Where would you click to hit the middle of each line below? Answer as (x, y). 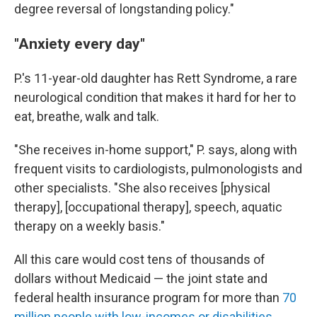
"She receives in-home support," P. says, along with (156, 150)
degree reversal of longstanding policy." (124, 9)
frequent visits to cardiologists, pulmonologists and (158, 169)
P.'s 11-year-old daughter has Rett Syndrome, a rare (156, 78)
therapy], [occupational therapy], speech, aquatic (148, 207)
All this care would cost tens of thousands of (140, 259)
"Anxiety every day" (80, 44)
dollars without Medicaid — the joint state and (141, 278)
